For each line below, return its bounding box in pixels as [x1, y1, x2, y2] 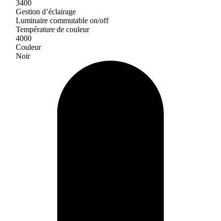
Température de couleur [16, 25, 89, 34]
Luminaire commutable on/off [16, 16, 109, 25]
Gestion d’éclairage [16, 7, 76, 16]
